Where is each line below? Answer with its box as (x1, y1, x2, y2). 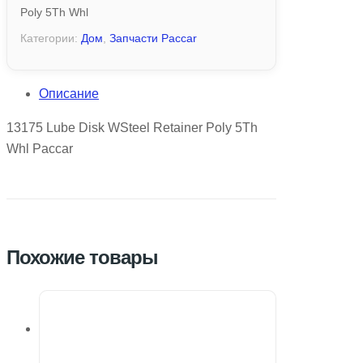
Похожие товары (6, 246, 158, 268)
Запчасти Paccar (109, 31, 197, 45)
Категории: (20, 31, 81, 45)
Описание (39, 86, 99, 100)
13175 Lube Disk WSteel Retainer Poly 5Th (6, 120, 258, 135)
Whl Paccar (6, 141, 73, 156)
